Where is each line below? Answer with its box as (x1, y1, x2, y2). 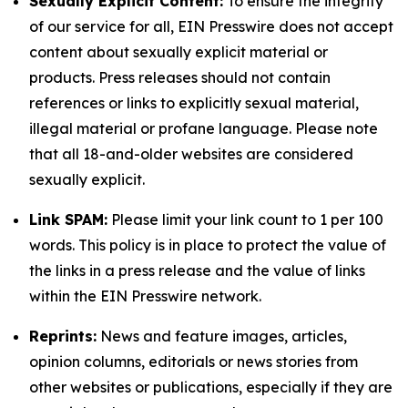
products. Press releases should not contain (29, 68, 331, 87)
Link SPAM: (29, 210, 107, 229)
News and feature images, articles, (97, 327, 347, 345)
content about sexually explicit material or (29, 43, 328, 61)
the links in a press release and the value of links (29, 261, 365, 280)
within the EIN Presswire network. (29, 287, 261, 305)
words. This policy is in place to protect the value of (29, 236, 386, 254)
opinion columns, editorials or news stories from (29, 352, 358, 371)
